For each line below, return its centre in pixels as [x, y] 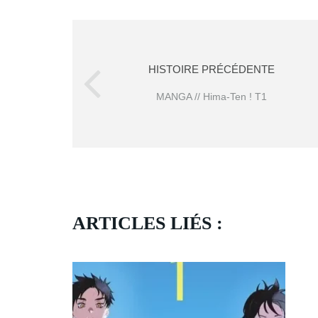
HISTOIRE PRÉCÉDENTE [212, 69]
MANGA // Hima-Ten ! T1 [212, 96]
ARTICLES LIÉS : [148, 223]
